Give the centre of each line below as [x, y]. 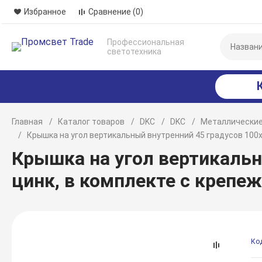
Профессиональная [146, 42]
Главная [27, 122]
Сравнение [110, 12]
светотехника [135, 51]
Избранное [45, 12]
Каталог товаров [92, 122]
